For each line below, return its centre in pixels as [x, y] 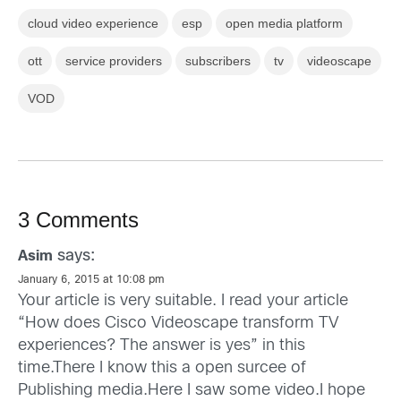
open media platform [284, 24]
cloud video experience [93, 24]
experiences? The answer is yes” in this [162, 346]
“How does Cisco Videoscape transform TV [178, 324]
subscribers [218, 61]
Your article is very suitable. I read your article [183, 302]
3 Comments [78, 220]
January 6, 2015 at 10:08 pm [91, 281]
